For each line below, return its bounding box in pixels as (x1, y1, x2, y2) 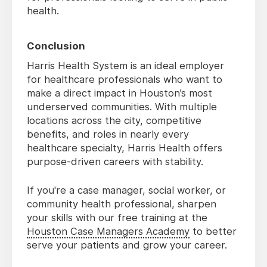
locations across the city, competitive (27, 114, 201, 127)
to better (190, 225, 237, 238)
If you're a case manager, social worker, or (27, 184, 226, 197)
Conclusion (27, 40, 85, 52)
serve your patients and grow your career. (27, 239, 227, 252)
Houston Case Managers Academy (27, 225, 190, 238)
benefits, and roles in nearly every (27, 128, 189, 141)
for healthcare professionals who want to (27, 73, 222, 86)
